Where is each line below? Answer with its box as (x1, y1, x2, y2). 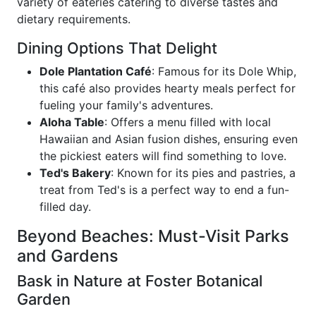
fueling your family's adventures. (39, 98, 213, 112)
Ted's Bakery (39, 166, 111, 180)
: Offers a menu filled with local (104, 115, 271, 129)
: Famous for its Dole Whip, (152, 64, 296, 78)
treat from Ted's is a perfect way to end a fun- (39, 183, 289, 197)
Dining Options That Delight (17, 39, 217, 57)
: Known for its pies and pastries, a (111, 166, 296, 180)
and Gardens (17, 245, 119, 266)
